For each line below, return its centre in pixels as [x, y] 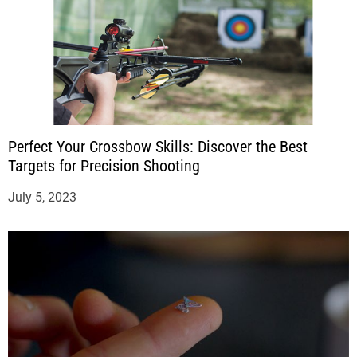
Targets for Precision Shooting [104, 166]
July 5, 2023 [42, 198]
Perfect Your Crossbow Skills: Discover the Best [158, 147]
